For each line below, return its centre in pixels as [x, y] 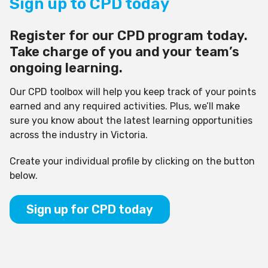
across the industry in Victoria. [79, 135]
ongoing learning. [66, 68]
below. [24, 176]
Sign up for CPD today [90, 210]
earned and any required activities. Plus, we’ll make [125, 106]
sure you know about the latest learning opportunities [131, 121]
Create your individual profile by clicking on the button [132, 162]
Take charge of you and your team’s [124, 52]
